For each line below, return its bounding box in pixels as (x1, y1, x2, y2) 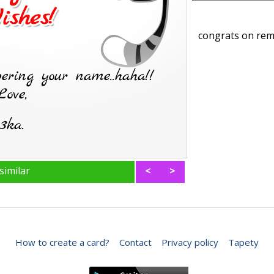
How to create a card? (15, 236, 109, 248)
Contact (119, 236, 152, 248)
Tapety (228, 236, 259, 248)
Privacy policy (161, 236, 218, 248)
